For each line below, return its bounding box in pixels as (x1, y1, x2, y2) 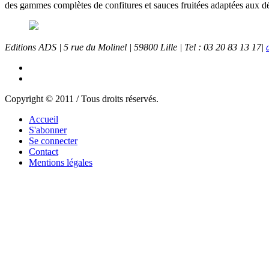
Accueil (29, 114, 58, 125)
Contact (29, 147, 58, 157)
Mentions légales (29, 157, 92, 168)
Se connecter (29, 136, 77, 147)
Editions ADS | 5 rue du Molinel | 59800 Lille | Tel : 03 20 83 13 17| (5, 42, 266, 53)
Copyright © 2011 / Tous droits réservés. (5, 94, 159, 104)
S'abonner (29, 125, 67, 136)
